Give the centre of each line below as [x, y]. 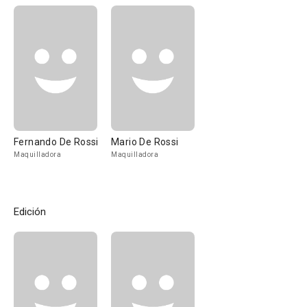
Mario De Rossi [145, 142]
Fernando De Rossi [56, 142]
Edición [30, 212]
